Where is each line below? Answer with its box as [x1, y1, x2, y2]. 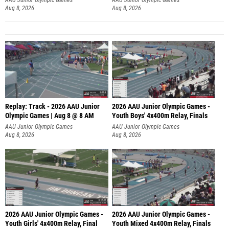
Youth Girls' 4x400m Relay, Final [5, 219, 98, 228]
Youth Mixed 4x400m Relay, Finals [111, 219, 211, 228]
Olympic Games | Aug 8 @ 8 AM [5, 111, 94, 121]
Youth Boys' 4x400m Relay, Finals [111, 111, 208, 121]
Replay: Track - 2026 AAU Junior [5, 102, 100, 111]
